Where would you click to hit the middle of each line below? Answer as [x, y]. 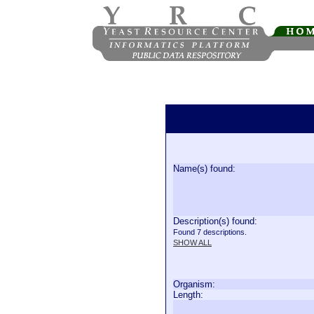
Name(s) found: [204, 169]
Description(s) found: [215, 221]
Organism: [194, 284]
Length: [188, 295]
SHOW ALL [192, 243]
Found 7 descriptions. [210, 232]
